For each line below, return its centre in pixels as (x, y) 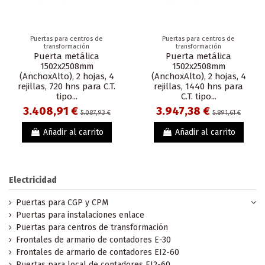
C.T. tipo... (198, 97)
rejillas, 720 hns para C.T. (67, 87)
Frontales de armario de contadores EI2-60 (98, 252)
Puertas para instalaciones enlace (80, 215)
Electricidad (33, 180)
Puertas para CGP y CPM (62, 202)
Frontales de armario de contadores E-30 (93, 240)
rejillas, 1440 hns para (198, 87)
